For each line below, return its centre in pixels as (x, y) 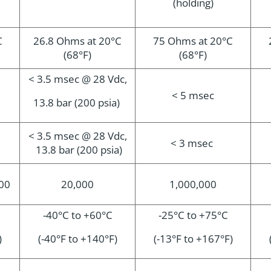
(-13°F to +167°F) (193, 239)
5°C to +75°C (198, 215)
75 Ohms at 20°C (193, 41)
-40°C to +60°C (77, 215)
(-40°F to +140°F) (77, 239)
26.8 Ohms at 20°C (77, 41)
